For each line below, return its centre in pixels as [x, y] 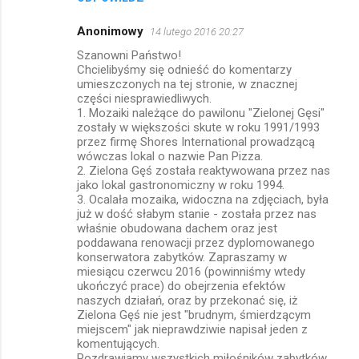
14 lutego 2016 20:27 [197, 31]
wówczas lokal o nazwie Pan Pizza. [170, 156]
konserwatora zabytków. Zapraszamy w [182, 257]
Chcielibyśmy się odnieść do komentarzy [184, 69]
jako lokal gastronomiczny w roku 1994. [181, 185]
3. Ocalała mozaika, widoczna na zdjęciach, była [203, 199]
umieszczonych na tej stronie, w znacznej [187, 84]
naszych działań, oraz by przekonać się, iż [187, 300]
